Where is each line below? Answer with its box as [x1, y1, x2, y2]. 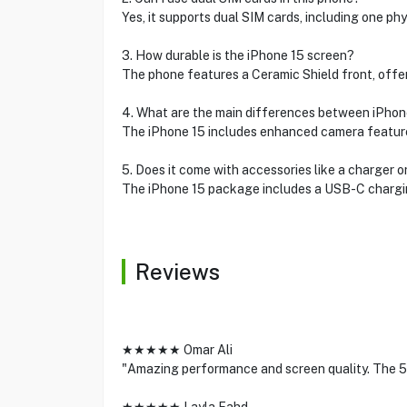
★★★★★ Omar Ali [121, 342, 233, 357]
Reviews [134, 259, 220, 284]
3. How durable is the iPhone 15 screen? [121, 48, 354, 63]
